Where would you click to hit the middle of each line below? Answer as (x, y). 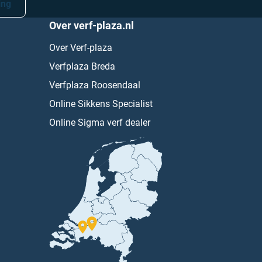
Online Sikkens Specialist (101, 104)
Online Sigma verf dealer (99, 123)
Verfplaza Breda (82, 67)
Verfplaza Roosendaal (94, 85)
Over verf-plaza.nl (91, 26)
